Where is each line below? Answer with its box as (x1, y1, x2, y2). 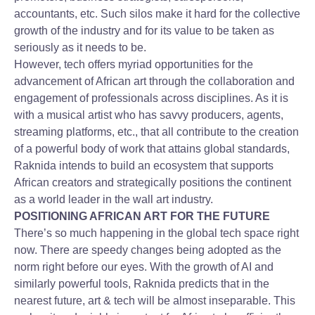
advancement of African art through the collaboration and (14, 75, 295, 87)
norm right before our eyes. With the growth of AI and (14, 261, 274, 273)
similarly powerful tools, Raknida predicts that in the (14, 278, 269, 290)
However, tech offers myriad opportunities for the (14, 58, 253, 70)
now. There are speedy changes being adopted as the (14, 244, 281, 256)
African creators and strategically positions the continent (14, 176, 291, 188)
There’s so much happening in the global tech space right (14, 227, 299, 239)
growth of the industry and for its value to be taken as (14, 25, 274, 37)
